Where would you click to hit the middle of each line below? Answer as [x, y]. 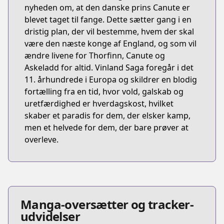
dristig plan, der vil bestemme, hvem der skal [109, 31]
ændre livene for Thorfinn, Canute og [95, 55]
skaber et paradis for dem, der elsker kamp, [107, 115]
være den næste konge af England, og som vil [110, 43]
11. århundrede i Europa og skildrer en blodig [111, 79]
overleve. [41, 139]
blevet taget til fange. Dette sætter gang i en [108, 19]
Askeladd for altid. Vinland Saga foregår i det [109, 67]
